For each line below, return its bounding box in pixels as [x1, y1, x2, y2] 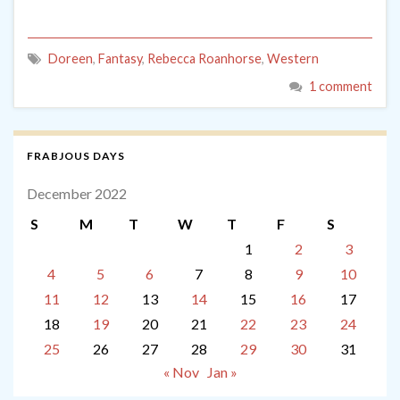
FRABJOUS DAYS [27, 149, 125, 163]
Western [267, 51, 319, 67]
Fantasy [98, 51, 142, 67]
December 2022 [27, 185, 127, 203]
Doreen [48, 51, 93, 67]
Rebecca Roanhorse [147, 51, 262, 67]
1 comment [309, 79, 372, 95]
